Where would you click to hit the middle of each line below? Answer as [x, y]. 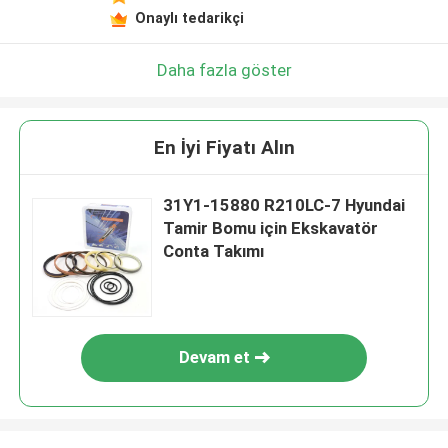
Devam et [214, 357]
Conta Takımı [214, 251]
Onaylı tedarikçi [189, 17]
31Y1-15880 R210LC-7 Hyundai [284, 205]
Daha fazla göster [224, 69]
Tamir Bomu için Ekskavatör [271, 228]
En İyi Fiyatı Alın [224, 148]
